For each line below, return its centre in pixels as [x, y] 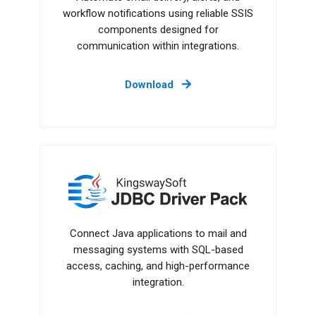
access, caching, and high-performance [158, 266]
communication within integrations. [158, 46]
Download [151, 85]
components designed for [158, 30]
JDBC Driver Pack [108, 176]
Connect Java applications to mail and [158, 234]
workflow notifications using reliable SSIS [158, 14]
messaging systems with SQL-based [158, 250]
